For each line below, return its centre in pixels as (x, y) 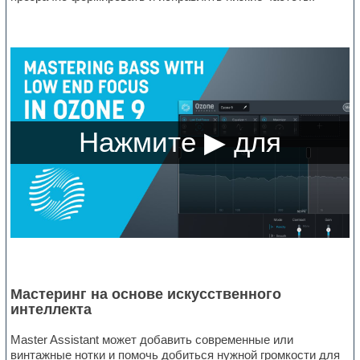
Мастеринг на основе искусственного (146, 295)
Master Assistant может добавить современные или (152, 340)
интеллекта (51, 310)
